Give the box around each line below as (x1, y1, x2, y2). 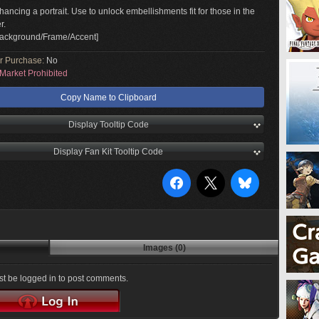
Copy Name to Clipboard (60, 93, 157, 103)
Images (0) (142, 243, 186, 253)
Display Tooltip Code (68, 120, 149, 130)
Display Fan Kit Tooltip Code (53, 147, 163, 157)
